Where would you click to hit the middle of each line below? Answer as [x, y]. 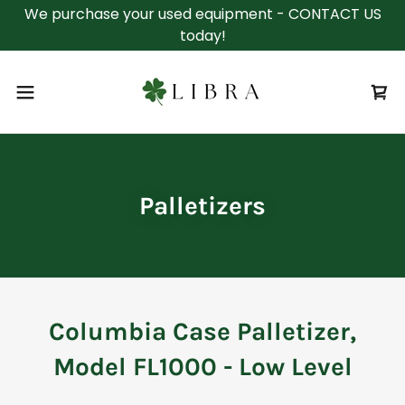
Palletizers [202, 206]
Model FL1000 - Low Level [202, 367]
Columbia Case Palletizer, [202, 331]
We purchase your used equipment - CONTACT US [202, 14]
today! [202, 36]
